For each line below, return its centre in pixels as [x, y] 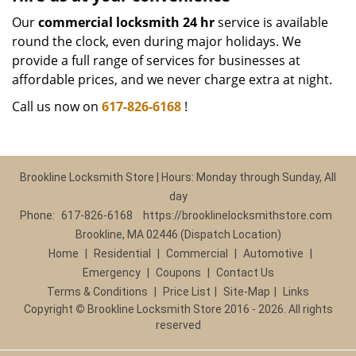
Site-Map [247, 292]
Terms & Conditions [97, 292]
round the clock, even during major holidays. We [157, 41]
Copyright [49, 309]
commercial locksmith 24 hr [126, 22]
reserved [178, 325]
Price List [187, 292]
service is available [271, 22]
